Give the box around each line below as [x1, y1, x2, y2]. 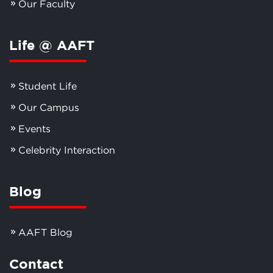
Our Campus [18, 101, 79, 113]
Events [18, 122, 51, 134]
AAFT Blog [18, 226, 73, 238]
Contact [9, 255, 63, 271]
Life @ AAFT [9, 37, 94, 52]
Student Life [18, 80, 77, 91]
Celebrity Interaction [18, 144, 115, 155]
